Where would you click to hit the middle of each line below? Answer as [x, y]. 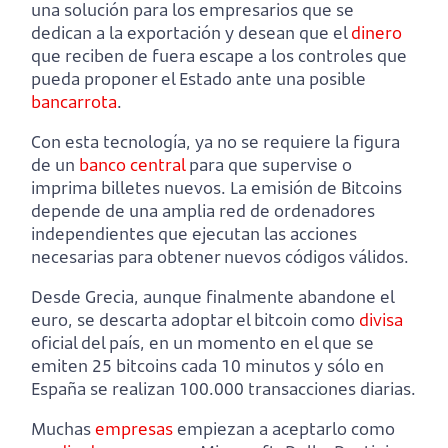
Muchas [63, 429]
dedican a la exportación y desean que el [191, 33]
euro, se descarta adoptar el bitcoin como [195, 320]
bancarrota [74, 102]
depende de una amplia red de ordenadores [203, 211]
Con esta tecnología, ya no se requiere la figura [215, 142]
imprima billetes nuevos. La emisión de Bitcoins [216, 188]
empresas [134, 429]
